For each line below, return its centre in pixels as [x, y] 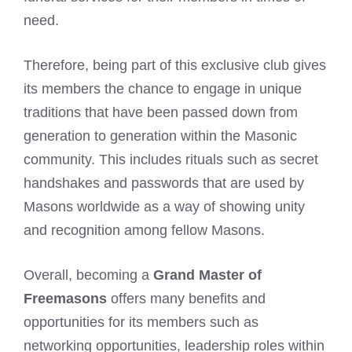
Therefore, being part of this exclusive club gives [175, 66]
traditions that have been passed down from [161, 113]
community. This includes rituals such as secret [171, 160]
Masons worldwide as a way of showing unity [164, 207]
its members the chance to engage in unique [163, 89]
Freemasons [65, 299]
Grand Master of [207, 275]
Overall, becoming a [88, 275]
